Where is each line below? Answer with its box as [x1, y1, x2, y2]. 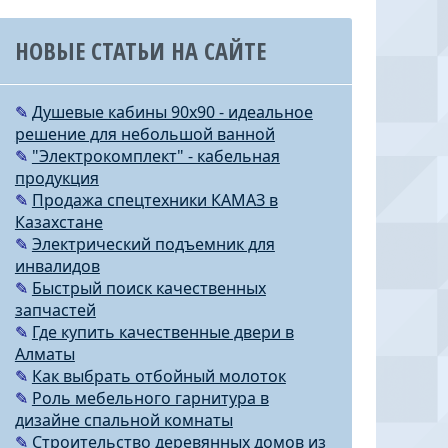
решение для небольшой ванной [14, 123, 275, 145]
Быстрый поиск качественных [31, 277, 266, 299]
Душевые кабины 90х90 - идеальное [31, 101, 313, 123]
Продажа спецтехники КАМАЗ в [31, 189, 278, 211]
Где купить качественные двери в [31, 321, 294, 343]
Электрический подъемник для [31, 233, 275, 255]
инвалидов [14, 255, 100, 277]
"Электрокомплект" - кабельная [31, 145, 280, 167]
